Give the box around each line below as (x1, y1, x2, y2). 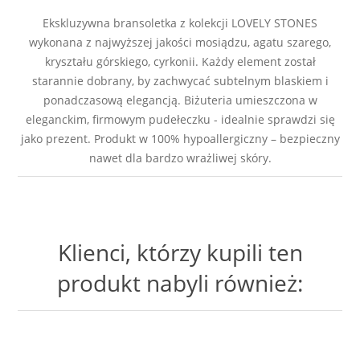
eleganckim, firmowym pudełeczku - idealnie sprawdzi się (25, 111, 335, 127)
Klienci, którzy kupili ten (57, 236, 303, 268)
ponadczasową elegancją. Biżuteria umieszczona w (43, 92, 317, 108)
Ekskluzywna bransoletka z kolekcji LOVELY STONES (43, 14, 317, 31)
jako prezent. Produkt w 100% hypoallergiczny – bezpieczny (20, 130, 340, 146)
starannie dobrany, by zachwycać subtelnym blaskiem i (31, 72, 329, 88)
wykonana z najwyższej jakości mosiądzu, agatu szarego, (29, 34, 331, 50)
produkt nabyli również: (57, 267, 303, 298)
